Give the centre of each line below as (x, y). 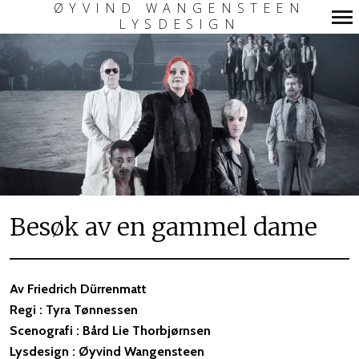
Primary (181, 44)
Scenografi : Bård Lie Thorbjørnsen (110, 330)
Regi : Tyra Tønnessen (74, 309)
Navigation (192, 69)
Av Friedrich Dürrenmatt (78, 288)
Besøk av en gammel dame (163, 226)
